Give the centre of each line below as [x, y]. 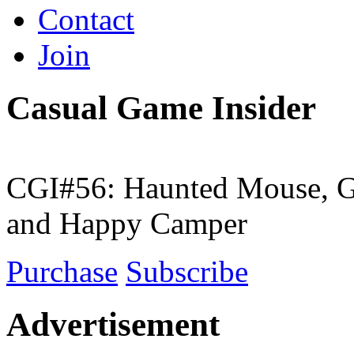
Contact [86, 20]
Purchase [62, 271]
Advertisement [113, 324]
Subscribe [187, 271]
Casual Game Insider [161, 108]
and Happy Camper [127, 223]
